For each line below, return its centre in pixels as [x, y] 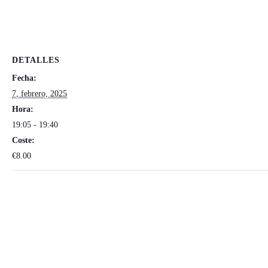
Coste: [23, 140]
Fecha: [24, 78]
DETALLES [36, 60]
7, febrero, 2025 [39, 94]
